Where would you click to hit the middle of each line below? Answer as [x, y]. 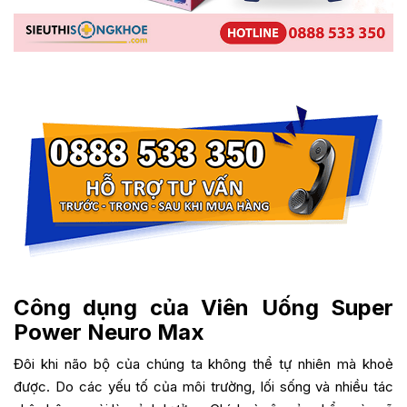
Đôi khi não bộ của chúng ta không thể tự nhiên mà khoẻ [203, 363]
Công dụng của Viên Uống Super [203, 307]
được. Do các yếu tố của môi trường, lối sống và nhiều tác [203, 386]
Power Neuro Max [109, 332]
